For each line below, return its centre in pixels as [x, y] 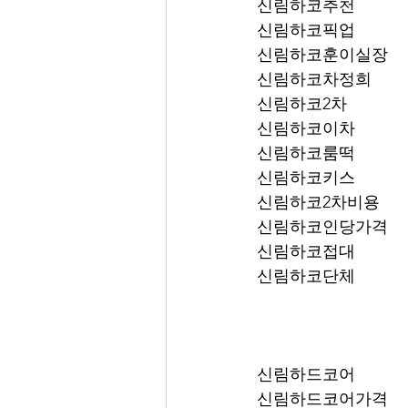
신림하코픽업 [361, 30]
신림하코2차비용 [318, 202]
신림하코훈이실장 [322, 55]
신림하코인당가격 [322, 227]
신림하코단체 [306, 276]
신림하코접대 [306, 251]
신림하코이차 [306, 128]
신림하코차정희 [314, 79]
